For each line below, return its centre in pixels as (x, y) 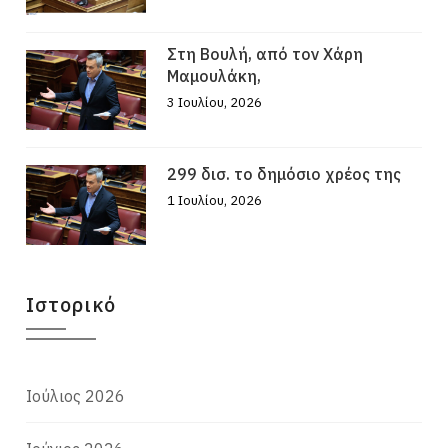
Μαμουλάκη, (214, 76)
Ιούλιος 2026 (76, 396)
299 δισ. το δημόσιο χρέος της (284, 174)
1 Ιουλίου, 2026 (215, 201)
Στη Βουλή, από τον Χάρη (265, 54)
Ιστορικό (71, 305)
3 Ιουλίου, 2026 (215, 103)
